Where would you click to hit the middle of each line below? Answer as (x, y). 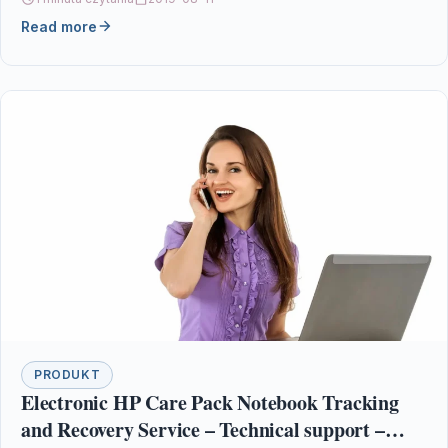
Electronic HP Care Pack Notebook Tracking (210, 403)
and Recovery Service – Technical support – (203, 430)
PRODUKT (67, 375)
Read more (59, 26)
